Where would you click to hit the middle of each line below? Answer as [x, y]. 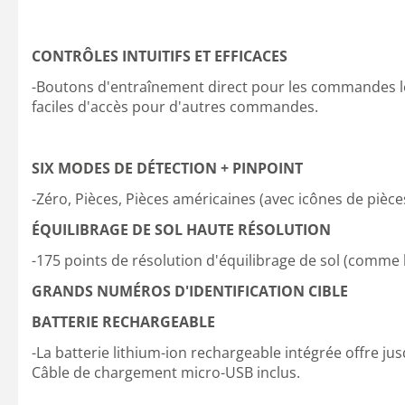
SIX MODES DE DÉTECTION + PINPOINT [167, 168]
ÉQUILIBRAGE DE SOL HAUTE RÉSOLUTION [181, 230]
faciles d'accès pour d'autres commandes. [175, 107]
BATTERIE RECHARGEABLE [123, 322]
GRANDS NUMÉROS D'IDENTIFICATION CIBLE [190, 291]
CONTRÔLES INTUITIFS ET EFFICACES [160, 56]
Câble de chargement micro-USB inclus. [166, 372]
